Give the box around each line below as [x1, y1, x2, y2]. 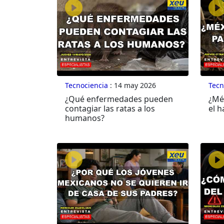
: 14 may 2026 [108, 80, 156, 90]
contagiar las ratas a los [65, 103, 155, 114]
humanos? [65, 112, 104, 124]
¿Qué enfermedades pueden [65, 93, 173, 105]
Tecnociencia [65, 80, 108, 90]
